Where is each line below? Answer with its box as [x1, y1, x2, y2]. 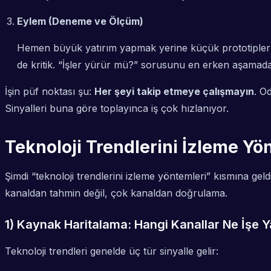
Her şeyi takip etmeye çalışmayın [94, 85, 254, 98]
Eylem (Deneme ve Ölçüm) [17, 15, 143, 28]
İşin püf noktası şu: [5, 85, 94, 98]
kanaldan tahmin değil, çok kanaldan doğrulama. [5, 187, 227, 200]
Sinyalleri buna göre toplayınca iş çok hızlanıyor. [5, 102, 229, 115]
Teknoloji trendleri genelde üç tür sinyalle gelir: [5, 245, 218, 258]
